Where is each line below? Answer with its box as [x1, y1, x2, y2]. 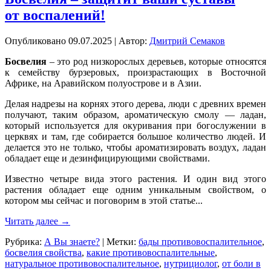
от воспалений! [5, 7, 105, 23]
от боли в [222, 258, 261, 269]
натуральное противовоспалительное [5, 258, 159, 269]
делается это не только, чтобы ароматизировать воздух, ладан [5, 142, 266, 152]
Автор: [119, 35, 147, 46]
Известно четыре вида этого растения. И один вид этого [5, 173, 266, 184]
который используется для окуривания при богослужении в [5, 120, 266, 131]
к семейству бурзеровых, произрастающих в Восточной [5, 67, 266, 77]
